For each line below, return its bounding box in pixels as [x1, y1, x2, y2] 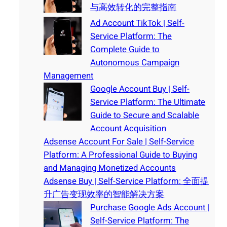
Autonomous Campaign [90, 56, 180, 69]
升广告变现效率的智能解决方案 [44, 188, 165, 201]
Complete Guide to [90, 43, 160, 56]
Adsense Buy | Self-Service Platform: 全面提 [44, 175, 209, 188]
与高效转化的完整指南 [90, 1, 177, 14]
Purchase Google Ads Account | [90, 201, 210, 214]
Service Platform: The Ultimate [90, 96, 206, 109]
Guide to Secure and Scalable [90, 109, 200, 122]
